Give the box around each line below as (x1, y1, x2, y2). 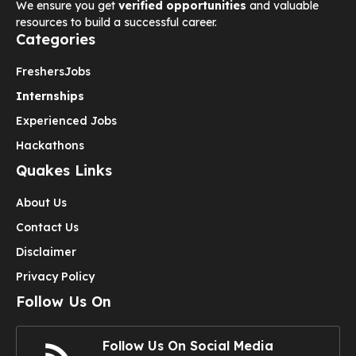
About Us (16, 195, 67, 210)
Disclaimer (16, 244, 76, 259)
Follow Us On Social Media (103, 337, 273, 354)
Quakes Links (16, 161, 112, 180)
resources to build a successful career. (16, 14, 217, 29)
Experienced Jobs (16, 113, 117, 128)
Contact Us (16, 219, 79, 234)
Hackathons (16, 137, 84, 153)
